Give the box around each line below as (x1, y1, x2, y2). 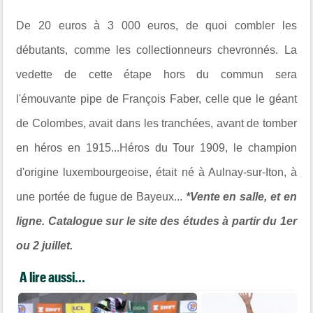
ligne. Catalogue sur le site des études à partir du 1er (16, 215, 297, 227)
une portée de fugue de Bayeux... (16, 191, 186, 203)
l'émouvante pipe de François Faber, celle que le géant (16, 93, 297, 105)
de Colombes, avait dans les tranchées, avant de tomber (16, 117, 297, 129)
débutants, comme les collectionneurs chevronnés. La (16, 44, 297, 56)
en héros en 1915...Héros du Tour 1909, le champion (16, 142, 297, 154)
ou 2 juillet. (16, 240, 82, 252)
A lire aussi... (20, 268, 86, 285)
